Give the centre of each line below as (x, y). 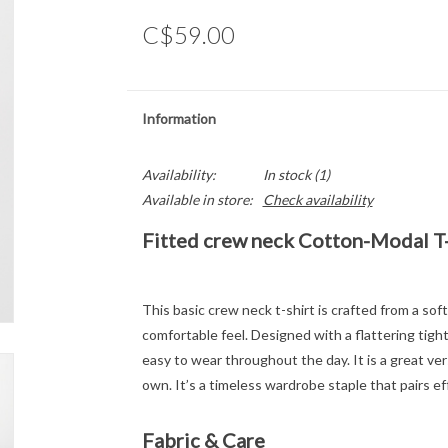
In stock (286, 174)
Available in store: (197, 199)
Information (178, 118)
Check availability (317, 199)
